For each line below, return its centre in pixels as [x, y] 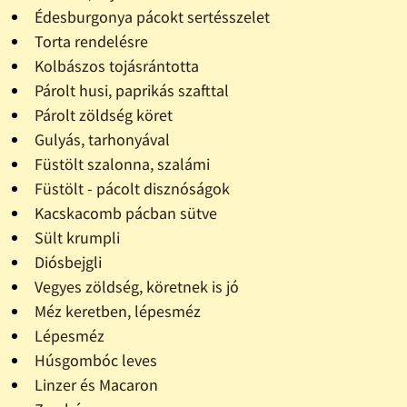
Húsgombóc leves [95, 361]
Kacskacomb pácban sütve [125, 213]
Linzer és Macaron [96, 385]
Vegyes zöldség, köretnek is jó [136, 287]
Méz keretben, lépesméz [117, 312]
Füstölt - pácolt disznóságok [132, 189]
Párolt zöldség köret [103, 115]
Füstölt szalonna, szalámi [122, 164]
